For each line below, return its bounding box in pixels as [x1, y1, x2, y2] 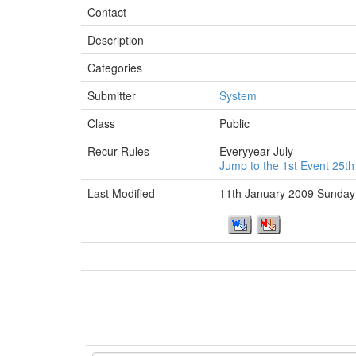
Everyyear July [219, 143, 293, 159]
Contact [87, 4, 126, 20]
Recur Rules [87, 143, 149, 159]
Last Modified [87, 185, 155, 201]
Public [219, 115, 250, 131]
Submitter [87, 87, 136, 103]
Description [87, 32, 144, 48]
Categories [87, 60, 142, 75]
